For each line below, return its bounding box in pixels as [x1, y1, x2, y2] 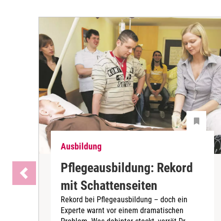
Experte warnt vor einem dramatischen [61, 205, 184, 215]
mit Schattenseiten [61, 178, 157, 193]
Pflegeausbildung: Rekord [61, 160, 193, 175]
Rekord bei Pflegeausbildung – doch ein [61, 194, 187, 204]
